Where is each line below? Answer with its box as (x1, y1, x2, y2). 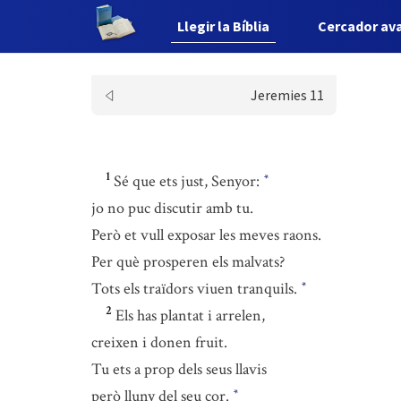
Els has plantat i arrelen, (115, 305, 265, 326)
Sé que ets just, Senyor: (114, 171, 263, 192)
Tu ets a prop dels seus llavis (91, 359, 267, 380)
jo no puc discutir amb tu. (91, 198, 253, 218)
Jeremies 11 (250, 86, 324, 104)
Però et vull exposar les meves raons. (91, 225, 321, 245)
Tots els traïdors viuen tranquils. (91, 278, 301, 299)
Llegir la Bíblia (177, 17, 270, 35)
